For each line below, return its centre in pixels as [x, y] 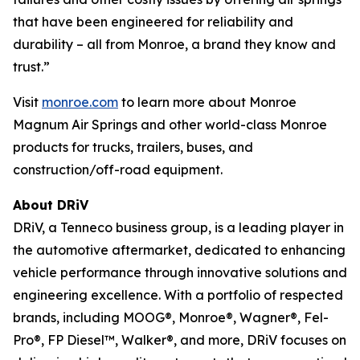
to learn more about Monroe [207, 102]
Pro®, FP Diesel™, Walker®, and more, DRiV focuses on [180, 340]
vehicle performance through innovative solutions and [180, 272]
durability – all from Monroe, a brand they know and [174, 44]
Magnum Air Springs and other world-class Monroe [170, 124]
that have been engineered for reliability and [153, 21]
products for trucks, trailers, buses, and [133, 147]
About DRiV [51, 205]
